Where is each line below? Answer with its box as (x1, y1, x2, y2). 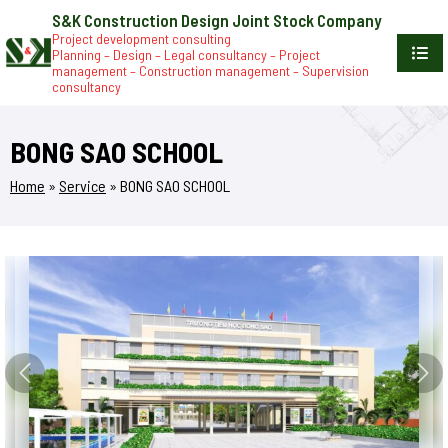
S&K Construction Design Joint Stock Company (51, 10, 382, 30)
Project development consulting (51, 30, 231, 47)
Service (59, 175, 106, 195)
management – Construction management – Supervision (51, 62, 369, 79)
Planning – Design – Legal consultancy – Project (51, 46, 320, 63)
